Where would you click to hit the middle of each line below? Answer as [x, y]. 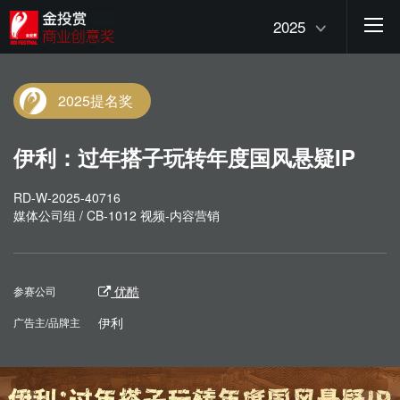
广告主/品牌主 [47, 322]
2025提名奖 [96, 100]
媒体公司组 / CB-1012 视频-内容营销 [117, 215]
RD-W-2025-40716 [67, 197]
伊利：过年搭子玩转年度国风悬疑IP [184, 157]
